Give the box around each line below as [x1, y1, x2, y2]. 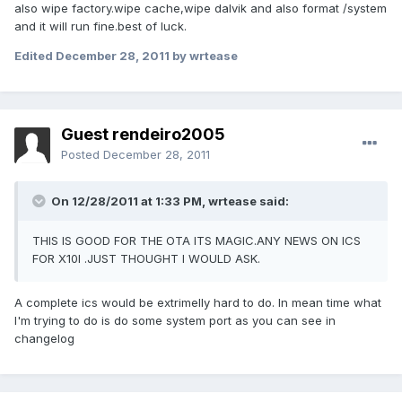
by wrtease [170, 48, 238, 64]
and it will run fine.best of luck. [14, 19, 187, 34]
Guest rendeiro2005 [61, 125, 225, 144]
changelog [14, 331, 74, 346]
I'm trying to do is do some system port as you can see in [14, 313, 336, 328]
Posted [61, 147, 103, 162]
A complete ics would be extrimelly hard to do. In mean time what [14, 295, 381, 310]
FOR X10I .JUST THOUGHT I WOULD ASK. [32, 251, 260, 267]
